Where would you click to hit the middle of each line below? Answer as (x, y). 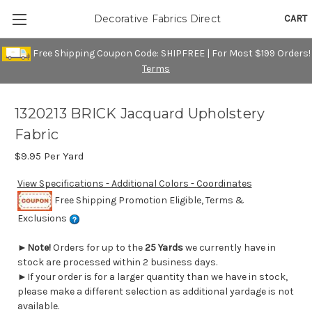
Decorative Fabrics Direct (157, 19)
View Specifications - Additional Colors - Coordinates (134, 184)
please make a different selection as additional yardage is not (155, 292)
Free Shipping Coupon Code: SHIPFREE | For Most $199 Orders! (170, 53)
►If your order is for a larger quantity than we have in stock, (152, 277)
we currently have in (229, 248)
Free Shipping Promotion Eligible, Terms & (148, 200)
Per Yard (63, 156)
